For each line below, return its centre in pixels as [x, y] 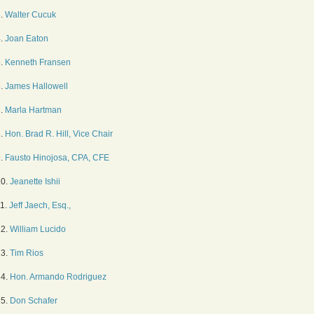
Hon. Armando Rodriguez [58, 277]
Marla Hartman [33, 110]
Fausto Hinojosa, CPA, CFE [57, 158]
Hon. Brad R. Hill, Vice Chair [59, 134]
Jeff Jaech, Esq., [40, 205]
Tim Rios [27, 253]
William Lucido [38, 229]
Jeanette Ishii [35, 182]
